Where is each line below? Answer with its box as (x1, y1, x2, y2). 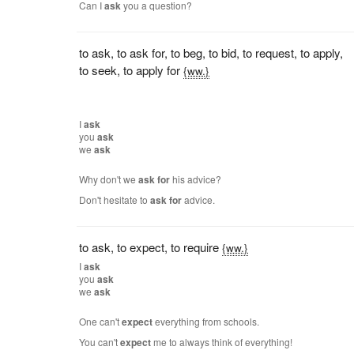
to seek (79, 62, 118, 78)
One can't (79, 314, 122, 328)
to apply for (123, 62, 181, 78)
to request (243, 44, 295, 61)
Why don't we (79, 172, 139, 186)
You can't (79, 335, 121, 348)
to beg (171, 44, 203, 61)
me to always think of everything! (151, 335, 293, 348)
